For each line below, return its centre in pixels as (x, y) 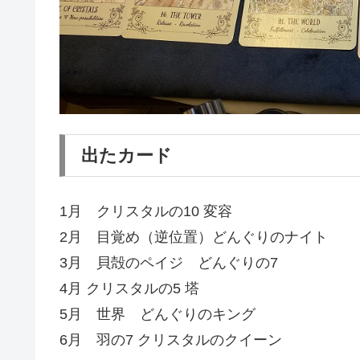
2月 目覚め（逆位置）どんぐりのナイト (194, 237)
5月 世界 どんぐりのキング (157, 315)
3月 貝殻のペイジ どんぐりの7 (169, 263)
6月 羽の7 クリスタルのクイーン (171, 340)
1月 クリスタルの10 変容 (146, 212)
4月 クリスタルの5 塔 (129, 289)
